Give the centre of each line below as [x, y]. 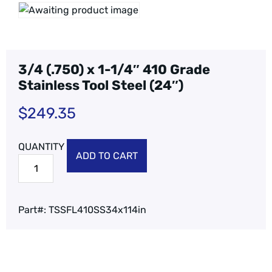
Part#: [33, 210]
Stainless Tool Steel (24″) [101, 85]
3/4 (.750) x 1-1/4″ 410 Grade [114, 70]
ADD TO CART [107, 156]
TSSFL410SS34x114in [97, 210]
